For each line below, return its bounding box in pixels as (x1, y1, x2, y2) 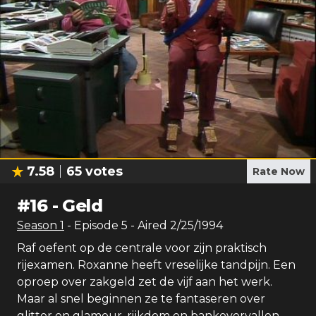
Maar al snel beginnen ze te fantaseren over (17, 292, 265, 305)
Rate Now (253, 165, 305, 178)
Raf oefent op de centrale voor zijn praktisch (17, 241, 267, 255)
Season (17, 219, 60, 232)
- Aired (128, 219, 167, 232)
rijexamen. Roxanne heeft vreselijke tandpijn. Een (17, 258, 296, 272)
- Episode (67, 219, 121, 232)
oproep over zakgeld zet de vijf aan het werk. (17, 275, 272, 288)
